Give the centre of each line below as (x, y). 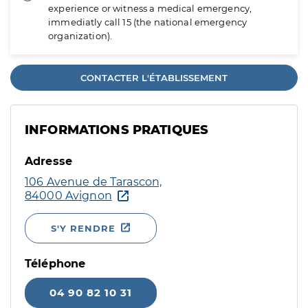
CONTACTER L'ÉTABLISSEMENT (154, 78)
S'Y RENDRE (83, 228)
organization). (80, 36)
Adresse (49, 161)
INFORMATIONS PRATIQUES (117, 130)
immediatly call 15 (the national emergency (148, 22)
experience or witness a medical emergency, (150, 8)
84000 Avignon (68, 196)
